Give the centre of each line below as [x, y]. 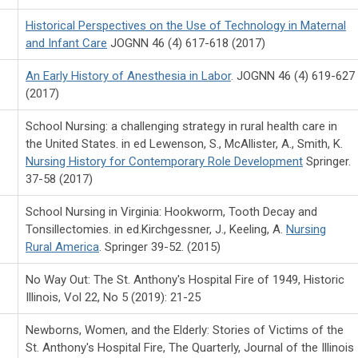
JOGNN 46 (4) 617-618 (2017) [186, 43]
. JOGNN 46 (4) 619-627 [293, 76]
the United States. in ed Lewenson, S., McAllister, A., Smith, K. [184, 143]
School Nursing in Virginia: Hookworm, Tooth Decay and [171, 211]
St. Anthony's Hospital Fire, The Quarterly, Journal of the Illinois [190, 347]
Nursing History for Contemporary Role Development [164, 161]
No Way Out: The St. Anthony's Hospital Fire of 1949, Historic [185, 279]
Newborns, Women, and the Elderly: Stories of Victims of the [185, 330]
